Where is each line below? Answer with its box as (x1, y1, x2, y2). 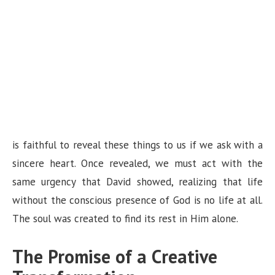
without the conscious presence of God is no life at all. (12, 193, 263, 207)
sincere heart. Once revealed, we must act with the (12, 157, 263, 171)
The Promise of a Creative (12, 244, 217, 269)
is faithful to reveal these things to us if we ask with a (12, 138, 263, 152)
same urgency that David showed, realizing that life (12, 175, 263, 189)
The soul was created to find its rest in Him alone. (12, 212, 238, 226)
